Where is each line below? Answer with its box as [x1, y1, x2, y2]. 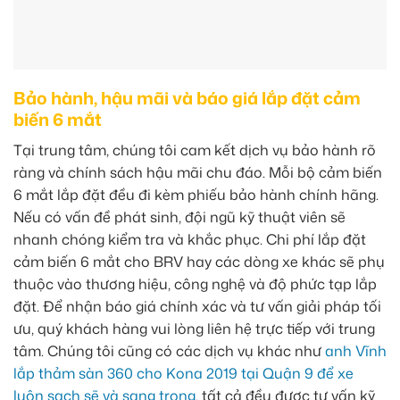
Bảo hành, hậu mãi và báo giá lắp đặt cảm [13, 86, 361, 111]
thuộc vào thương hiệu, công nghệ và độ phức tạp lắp [13, 273, 377, 294]
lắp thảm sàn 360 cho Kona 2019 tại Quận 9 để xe [13, 362, 354, 383]
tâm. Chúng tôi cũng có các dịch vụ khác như [13, 340, 325, 361]
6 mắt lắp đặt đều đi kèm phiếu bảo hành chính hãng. [13, 184, 379, 204]
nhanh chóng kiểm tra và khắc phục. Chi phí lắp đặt [13, 229, 366, 249]
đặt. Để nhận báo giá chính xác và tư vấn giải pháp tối [13, 296, 381, 316]
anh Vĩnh [325, 340, 387, 361]
